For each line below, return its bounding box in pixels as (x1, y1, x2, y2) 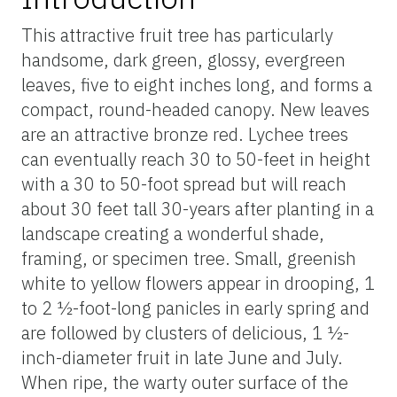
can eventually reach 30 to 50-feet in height (21, 146, 370, 171)
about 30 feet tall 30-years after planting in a (21, 196, 374, 221)
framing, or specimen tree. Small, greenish (21, 245, 356, 270)
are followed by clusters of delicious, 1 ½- (21, 320, 349, 345)
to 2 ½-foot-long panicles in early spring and (21, 295, 370, 320)
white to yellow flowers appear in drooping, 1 (21, 270, 375, 295)
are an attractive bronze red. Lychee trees (21, 121, 348, 146)
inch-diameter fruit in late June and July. (21, 345, 343, 370)
